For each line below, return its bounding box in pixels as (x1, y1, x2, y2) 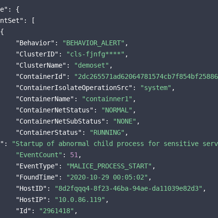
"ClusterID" (16, 50, 58, 58)
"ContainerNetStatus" (16, 106, 93, 114)
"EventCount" (16, 151, 62, 159)
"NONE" (113, 117, 136, 125)
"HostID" (16, 184, 47, 192)
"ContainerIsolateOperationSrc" (16, 84, 132, 91)
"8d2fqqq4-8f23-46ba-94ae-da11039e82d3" (54, 184, 202, 192)
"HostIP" (16, 196, 47, 203)
